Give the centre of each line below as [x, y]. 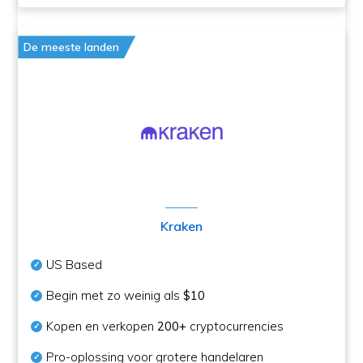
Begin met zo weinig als [115, 296]
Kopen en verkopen [102, 327]
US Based [75, 265]
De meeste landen [72, 47]
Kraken [181, 226]
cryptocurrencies [235, 327]
